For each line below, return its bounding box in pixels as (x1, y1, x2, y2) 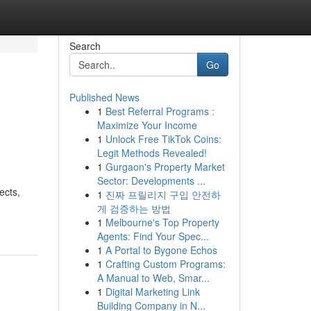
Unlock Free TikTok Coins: (105, 132, 221, 146)
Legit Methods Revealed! (96, 146, 207, 160)
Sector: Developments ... (96, 174, 205, 187)
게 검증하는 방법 (96, 201, 171, 215)
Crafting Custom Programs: (105, 257, 226, 271)
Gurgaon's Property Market (105, 160, 225, 174)
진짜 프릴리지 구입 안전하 (105, 187, 221, 201)
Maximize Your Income (96, 118, 197, 132)
